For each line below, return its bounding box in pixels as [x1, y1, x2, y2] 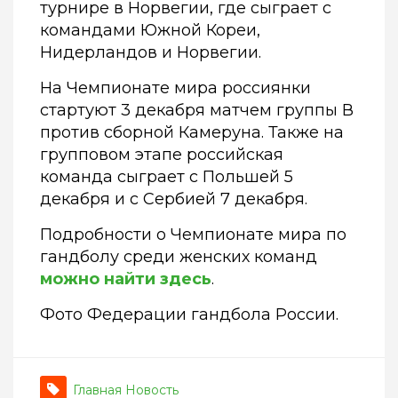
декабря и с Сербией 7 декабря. [40, 189, 307, 210]
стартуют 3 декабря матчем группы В [40, 100, 354, 121]
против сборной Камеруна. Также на [40, 123, 344, 143]
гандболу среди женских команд [40, 247, 317, 267]
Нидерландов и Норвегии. [40, 43, 261, 63]
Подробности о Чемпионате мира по [40, 225, 346, 245]
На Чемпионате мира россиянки [40, 78, 311, 99]
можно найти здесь [40, 269, 211, 290]
